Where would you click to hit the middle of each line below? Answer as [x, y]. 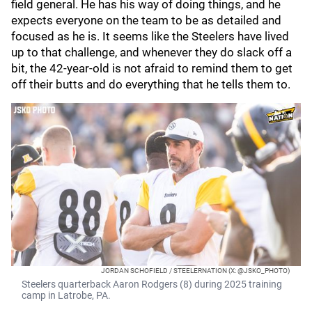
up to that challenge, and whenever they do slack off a [151, 52]
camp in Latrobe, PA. [66, 295]
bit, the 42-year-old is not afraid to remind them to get [152, 68]
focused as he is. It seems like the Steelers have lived [150, 36]
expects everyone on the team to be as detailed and [146, 20]
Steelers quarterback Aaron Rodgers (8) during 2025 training [152, 284]
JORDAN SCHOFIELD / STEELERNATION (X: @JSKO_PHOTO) [195, 271]
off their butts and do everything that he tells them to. [152, 84]
